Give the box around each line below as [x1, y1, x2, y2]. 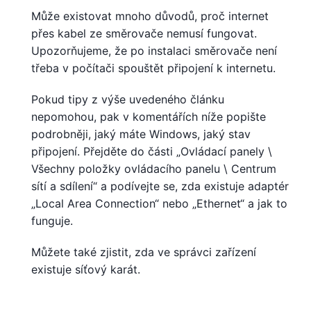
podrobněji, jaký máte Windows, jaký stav [31, 126, 251, 141]
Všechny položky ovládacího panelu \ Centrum [31, 161, 276, 176]
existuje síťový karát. [31, 262, 140, 276]
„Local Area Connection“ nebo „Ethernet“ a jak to [31, 196, 287, 210]
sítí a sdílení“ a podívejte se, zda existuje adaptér [31, 178, 289, 193]
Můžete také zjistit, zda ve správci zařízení [31, 244, 256, 259]
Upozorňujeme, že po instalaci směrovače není [31, 43, 277, 58]
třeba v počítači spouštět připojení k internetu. [31, 60, 276, 75]
